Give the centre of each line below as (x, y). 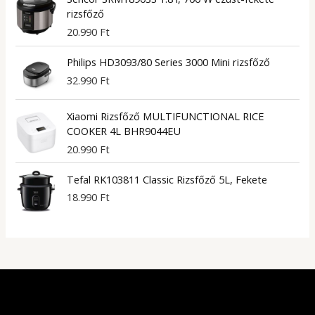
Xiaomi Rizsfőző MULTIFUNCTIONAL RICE (166, 116)
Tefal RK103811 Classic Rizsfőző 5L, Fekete (167, 179)
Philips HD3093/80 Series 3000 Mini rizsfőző (169, 62)
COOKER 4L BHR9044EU (124, 130)
